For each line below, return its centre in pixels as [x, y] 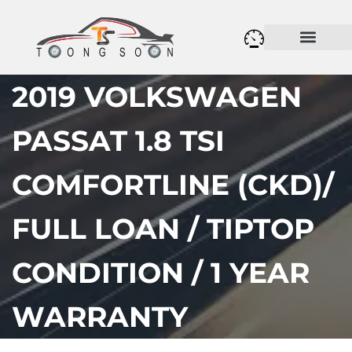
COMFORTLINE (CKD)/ [173, 184]
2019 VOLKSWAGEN [157, 96]
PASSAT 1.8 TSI [118, 140]
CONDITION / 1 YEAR [161, 272]
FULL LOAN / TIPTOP [163, 228]
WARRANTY [100, 316]
